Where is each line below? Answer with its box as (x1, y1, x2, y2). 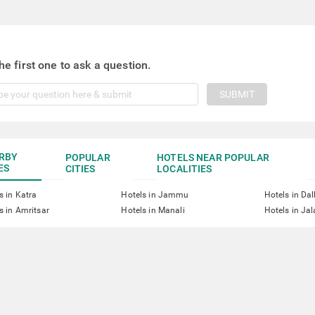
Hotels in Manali (121, 205, 185, 215)
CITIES (65, 163, 96, 174)
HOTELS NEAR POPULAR (157, 152, 269, 163)
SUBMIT (219, 89, 255, 100)
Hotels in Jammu (121, 190, 189, 200)
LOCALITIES (157, 163, 212, 174)
